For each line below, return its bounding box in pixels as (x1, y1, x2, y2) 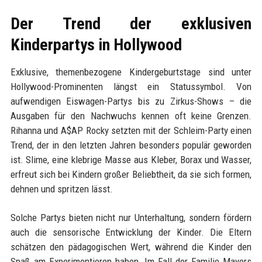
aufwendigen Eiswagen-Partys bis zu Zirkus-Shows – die (10, 95, 252, 108)
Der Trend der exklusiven (10, 14, 252, 34)
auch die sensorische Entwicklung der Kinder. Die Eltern (10, 226, 252, 239)
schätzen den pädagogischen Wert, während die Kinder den (10, 241, 252, 253)
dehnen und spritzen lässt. (10, 183, 113, 195)
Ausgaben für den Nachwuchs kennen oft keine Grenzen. (10, 110, 252, 122)
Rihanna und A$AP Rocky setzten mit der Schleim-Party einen (10, 125, 252, 137)
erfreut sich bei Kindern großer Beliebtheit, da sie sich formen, (10, 168, 252, 181)
